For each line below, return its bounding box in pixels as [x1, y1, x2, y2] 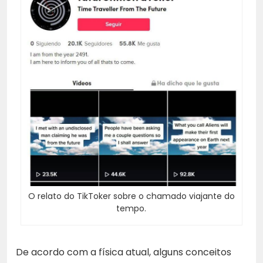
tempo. [116, 203, 147, 215]
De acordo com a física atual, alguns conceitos [16, 245, 231, 259]
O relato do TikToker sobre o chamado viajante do [28, 190, 235, 203]
